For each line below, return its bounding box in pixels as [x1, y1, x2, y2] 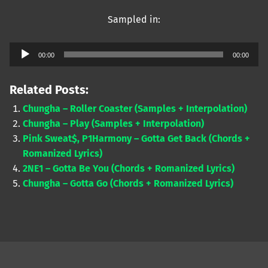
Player [9, 59, 36, 71]
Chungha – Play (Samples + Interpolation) [23, 117, 205, 129]
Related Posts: [10, 82, 89, 97]
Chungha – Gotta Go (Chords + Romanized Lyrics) [23, 177, 234, 189]
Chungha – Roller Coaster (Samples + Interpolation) [23, 102, 248, 114]
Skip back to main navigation [9, 216, 55, 228]
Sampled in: [108, 14, 160, 26]
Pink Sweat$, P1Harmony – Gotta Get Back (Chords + [23, 132, 251, 144]
